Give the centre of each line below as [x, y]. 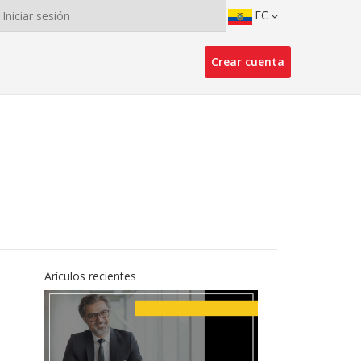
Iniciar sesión [36, 16]
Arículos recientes [90, 276]
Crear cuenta [247, 62]
